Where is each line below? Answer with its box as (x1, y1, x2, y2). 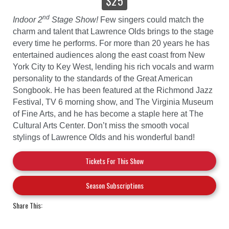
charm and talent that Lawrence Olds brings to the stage (13, 27, 214, 36)
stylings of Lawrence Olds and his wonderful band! (13, 133, 195, 142)
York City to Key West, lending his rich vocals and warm (13, 62, 214, 71)
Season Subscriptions (85, 180, 144, 191)
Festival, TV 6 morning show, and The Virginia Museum (13, 98, 213, 106)
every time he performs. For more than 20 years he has (13, 39, 210, 48)
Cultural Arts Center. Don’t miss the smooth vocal (13, 121, 189, 130)
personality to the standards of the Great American (13, 74, 193, 83)
